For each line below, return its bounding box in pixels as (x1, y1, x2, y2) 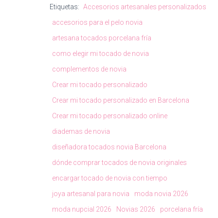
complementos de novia (52, 65, 127, 73)
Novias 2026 (116, 205, 155, 213)
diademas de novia (52, 127, 110, 135)
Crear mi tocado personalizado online (52, 112, 167, 120)
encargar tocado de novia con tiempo (52, 174, 167, 182)
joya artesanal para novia (52, 190, 129, 198)
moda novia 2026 (134, 190, 188, 198)
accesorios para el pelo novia (52, 18, 143, 26)
